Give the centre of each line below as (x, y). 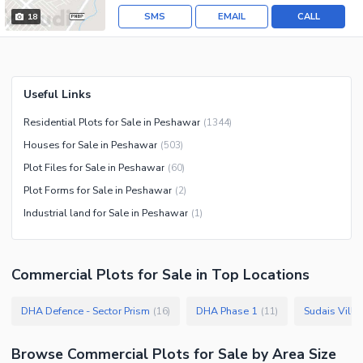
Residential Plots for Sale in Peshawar (112, 122)
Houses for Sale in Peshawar (90, 145)
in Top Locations (251, 275)
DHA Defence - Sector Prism (85, 311)
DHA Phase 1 (227, 311)
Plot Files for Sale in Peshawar (94, 168)
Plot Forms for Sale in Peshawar (98, 190)
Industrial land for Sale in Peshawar (106, 213)
